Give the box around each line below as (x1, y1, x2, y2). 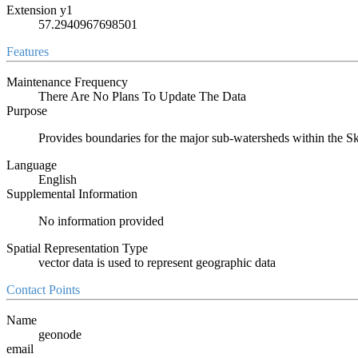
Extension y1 (6, 2, 73, 17)
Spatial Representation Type (6, 241, 148, 255)
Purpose (6, 103, 47, 117)
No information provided (38, 213, 164, 228)
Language (6, 157, 57, 172)
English (38, 172, 77, 186)
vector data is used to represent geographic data (38, 255, 276, 269)
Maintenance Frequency (6, 74, 128, 89)
